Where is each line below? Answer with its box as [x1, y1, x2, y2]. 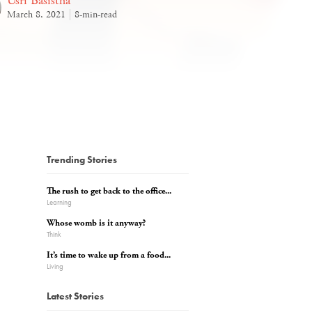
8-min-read [75, 8, 117, 21]
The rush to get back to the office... [47, 185, 171, 197]
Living [47, 261, 63, 271]
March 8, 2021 [7, 8, 65, 21]
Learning [47, 197, 72, 207]
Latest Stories [47, 290, 104, 302]
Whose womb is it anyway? [47, 217, 146, 229]
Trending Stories [47, 153, 117, 166]
